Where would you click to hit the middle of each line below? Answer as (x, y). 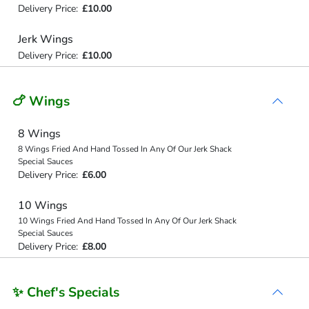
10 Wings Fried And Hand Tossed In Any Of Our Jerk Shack (127, 221)
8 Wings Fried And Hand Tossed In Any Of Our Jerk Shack (124, 149)
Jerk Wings (45, 39)
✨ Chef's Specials (66, 292)
